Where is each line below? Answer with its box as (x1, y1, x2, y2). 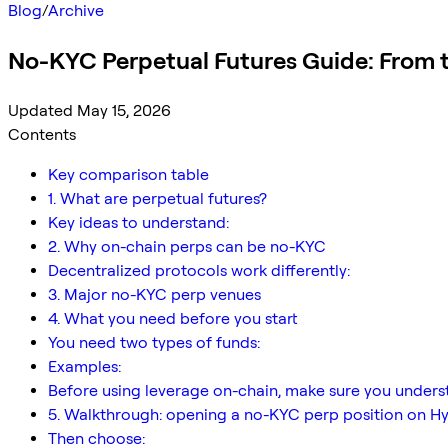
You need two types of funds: (48, 332, 260, 352)
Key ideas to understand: (48, 212, 229, 232)
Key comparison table (48, 164, 209, 184)
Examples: (48, 356, 121, 376)
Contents (8, 124, 76, 144)
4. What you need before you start (48, 308, 298, 328)
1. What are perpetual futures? (48, 188, 267, 208)
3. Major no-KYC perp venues (48, 284, 261, 304)
